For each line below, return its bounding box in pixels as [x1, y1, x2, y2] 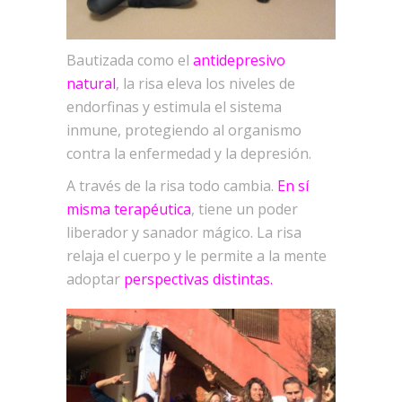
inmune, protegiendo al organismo [66, 119, 301, 140]
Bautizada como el [66, 49, 193, 70]
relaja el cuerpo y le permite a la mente [66, 245, 327, 266]
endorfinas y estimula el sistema [66, 96, 282, 117]
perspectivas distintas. [124, 268, 273, 289]
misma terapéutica [66, 198, 191, 219]
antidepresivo [193, 49, 285, 70]
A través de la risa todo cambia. [66, 175, 277, 196]
